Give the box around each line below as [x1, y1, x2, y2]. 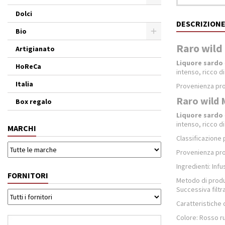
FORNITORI [8, 170, 48, 180]
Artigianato [16, 44, 55, 53]
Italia [16, 79, 33, 88]
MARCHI [8, 123, 36, 133]
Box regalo [16, 97, 52, 106]
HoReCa [16, 62, 41, 71]
